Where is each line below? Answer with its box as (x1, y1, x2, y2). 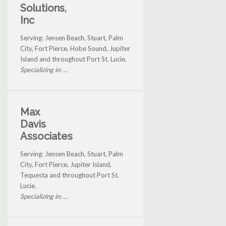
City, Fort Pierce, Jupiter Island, (20, 160, 111, 168)
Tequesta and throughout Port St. (20, 171, 119, 179)
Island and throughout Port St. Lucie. (20, 54, 127, 63)
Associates (20, 130, 73, 142)
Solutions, (20, 2, 67, 14)
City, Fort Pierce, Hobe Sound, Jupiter (20, 44, 130, 52)
